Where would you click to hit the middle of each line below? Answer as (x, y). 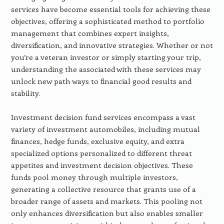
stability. (25, 93)
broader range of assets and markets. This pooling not (106, 201)
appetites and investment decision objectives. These (102, 165)
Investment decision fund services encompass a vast (103, 117)
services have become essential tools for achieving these (110, 9)
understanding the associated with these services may (106, 69)
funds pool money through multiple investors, (94, 177)
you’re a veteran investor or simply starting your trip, (106, 57)
